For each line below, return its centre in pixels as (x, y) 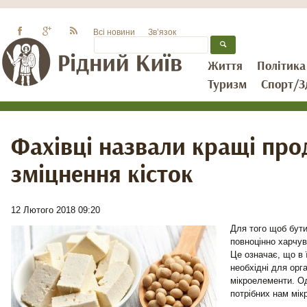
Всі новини (114, 32)
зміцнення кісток (102, 175)
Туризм (227, 85)
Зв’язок (162, 32)
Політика (281, 66)
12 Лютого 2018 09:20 (56, 210)
